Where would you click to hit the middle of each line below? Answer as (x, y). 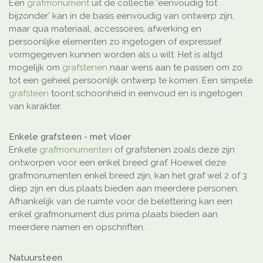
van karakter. (35, 107)
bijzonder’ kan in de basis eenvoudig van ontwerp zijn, (122, 16)
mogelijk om (36, 68)
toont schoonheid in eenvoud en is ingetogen (146, 94)
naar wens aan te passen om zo (175, 68)
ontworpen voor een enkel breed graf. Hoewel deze (117, 163)
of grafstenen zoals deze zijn (173, 150)
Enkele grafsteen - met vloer (70, 137)
